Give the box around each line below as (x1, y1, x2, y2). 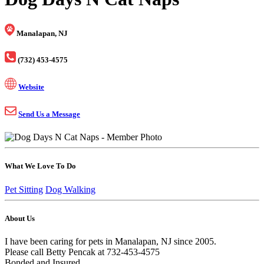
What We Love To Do (5, 161, 76, 171)
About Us (5, 213, 35, 223)
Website (18, 82, 44, 91)
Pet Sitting (5, 184, 43, 194)
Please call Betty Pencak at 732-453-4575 (5, 246, 160, 257)
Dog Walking (45, 184, 95, 194)
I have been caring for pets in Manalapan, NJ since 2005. (5, 236, 216, 246)
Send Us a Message (18, 110, 80, 119)
